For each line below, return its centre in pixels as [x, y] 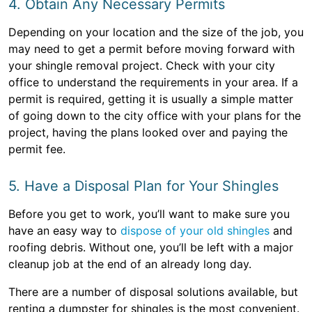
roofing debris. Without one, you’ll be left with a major [151, 247]
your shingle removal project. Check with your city [142, 65]
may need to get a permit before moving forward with [151, 49]
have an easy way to [64, 231]
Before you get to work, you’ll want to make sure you [149, 214]
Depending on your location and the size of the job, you [156, 32]
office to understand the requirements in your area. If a [153, 82]
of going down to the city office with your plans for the [155, 116]
